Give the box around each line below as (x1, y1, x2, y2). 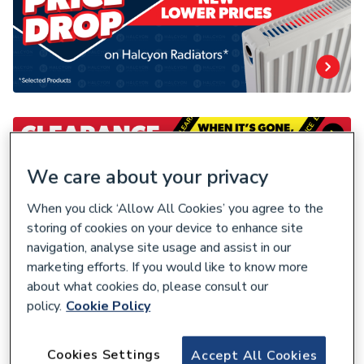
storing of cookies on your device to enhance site (27, 219, 304, 238)
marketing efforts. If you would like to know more (27, 258, 309, 277)
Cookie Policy (66, 297, 151, 316)
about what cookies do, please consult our (27, 278, 269, 297)
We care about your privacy (27, 164, 269, 191)
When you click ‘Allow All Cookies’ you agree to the (27, 200, 324, 219)
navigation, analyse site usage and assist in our (27, 239, 292, 258)
